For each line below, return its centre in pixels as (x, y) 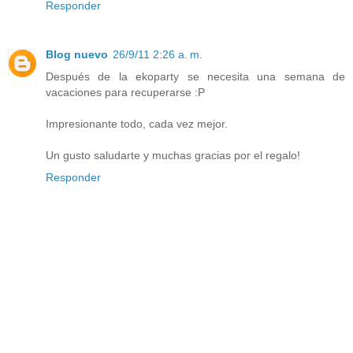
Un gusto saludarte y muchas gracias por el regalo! (173, 156)
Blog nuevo (77, 55)
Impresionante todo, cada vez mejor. (137, 124)
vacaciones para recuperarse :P (125, 93)
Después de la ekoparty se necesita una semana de (195, 77)
